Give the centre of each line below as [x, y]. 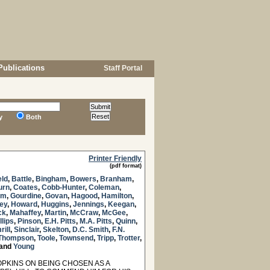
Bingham [51, 179]
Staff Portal [122, 68]
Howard [24, 204]
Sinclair [27, 230]
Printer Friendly [115, 159]
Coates [26, 187]
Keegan [121, 204]
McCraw [84, 213]
